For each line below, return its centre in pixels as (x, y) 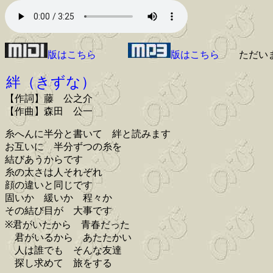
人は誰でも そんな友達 (63, 250)
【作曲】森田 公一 (49, 112)
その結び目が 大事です (58, 211)
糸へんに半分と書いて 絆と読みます (88, 134)
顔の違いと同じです (49, 185)
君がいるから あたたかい (68, 238)
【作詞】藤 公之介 (49, 99)
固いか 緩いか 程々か (58, 198)
